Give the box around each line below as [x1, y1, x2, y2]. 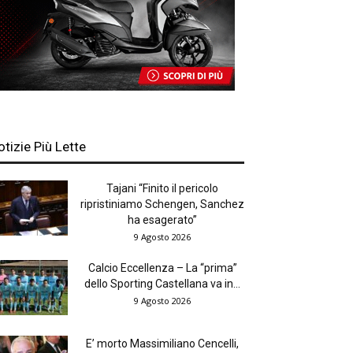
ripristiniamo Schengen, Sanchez [80, 198, 244, 211]
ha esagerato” [128, 214, 197, 227]
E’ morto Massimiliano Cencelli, [86, 337, 239, 351]
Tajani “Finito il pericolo [106, 182, 218, 195]
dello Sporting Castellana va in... [84, 277, 240, 291]
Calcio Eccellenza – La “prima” [87, 262, 237, 275]
